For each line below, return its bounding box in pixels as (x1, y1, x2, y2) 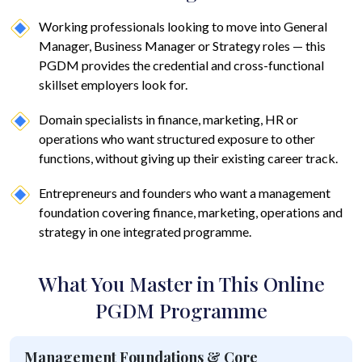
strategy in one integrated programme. (39, 224, 251, 240)
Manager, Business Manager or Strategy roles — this (39, 38, 326, 54)
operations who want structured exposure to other (39, 131, 315, 147)
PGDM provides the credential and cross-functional (39, 57, 324, 74)
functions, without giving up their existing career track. (39, 150, 338, 166)
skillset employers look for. (39, 77, 187, 93)
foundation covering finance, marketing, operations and (39, 204, 343, 221)
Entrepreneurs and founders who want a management (39, 185, 330, 201)
